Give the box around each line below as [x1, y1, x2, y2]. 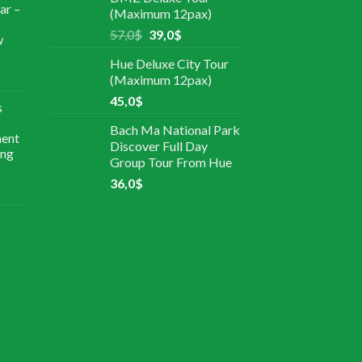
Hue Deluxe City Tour [110, 56, 229, 72]
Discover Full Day [110, 138, 208, 154]
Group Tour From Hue [110, 154, 232, 170]
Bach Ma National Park [110, 122, 240, 138]
